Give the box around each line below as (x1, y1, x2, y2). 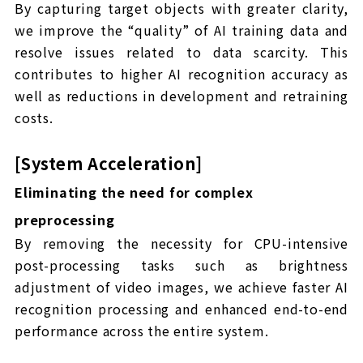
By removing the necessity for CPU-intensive (15, 233, 348, 254)
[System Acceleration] (15, 152, 203, 176)
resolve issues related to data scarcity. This (15, 42, 348, 62)
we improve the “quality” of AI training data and (15, 20, 348, 41)
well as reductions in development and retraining (15, 86, 348, 106)
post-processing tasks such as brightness (15, 255, 348, 275)
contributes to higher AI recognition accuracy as (15, 64, 348, 84)
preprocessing (15, 210, 115, 230)
